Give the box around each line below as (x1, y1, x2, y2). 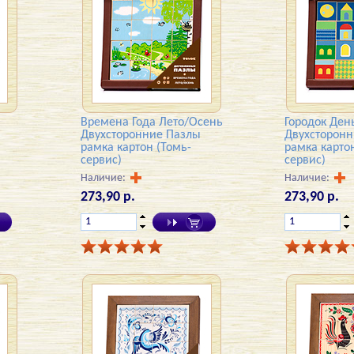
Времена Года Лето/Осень (81, 116, 224, 129)
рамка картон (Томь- (81, 141, 192, 154)
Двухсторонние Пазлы (81, 129, 201, 141)
